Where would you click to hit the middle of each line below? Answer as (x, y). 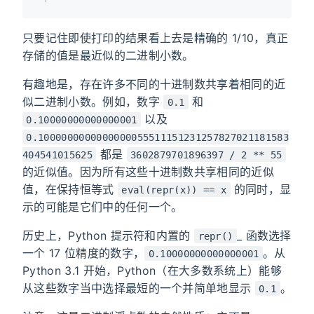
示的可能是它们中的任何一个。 (103, 206)
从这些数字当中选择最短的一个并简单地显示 (139, 288)
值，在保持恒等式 (70, 189)
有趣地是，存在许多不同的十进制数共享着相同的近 (154, 84)
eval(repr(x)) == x (174, 190)
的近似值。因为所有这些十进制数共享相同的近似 (149, 171)
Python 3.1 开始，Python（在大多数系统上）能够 (152, 270)
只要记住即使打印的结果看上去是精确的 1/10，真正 (156, 37)
